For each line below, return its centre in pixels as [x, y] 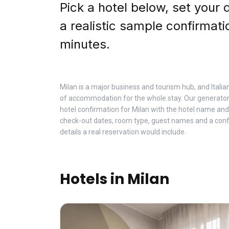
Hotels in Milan [114, 179]
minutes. [85, 44]
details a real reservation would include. [123, 132]
